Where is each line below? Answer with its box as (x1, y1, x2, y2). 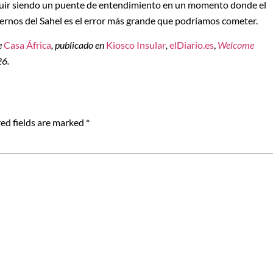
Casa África (4, 39, 51, 51)
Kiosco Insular (106, 39, 166, 51)
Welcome (218, 39, 254, 51)
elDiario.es (169, 39, 214, 51)
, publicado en (51, 39, 106, 51)
